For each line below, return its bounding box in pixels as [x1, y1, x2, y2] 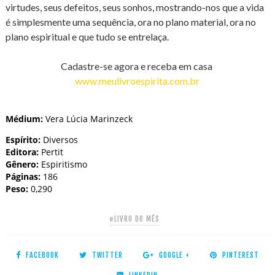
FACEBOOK [25, 250, 59, 260]
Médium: [5, 113, 43, 125]
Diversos [40, 134, 78, 146]
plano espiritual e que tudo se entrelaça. [5, 31, 169, 43]
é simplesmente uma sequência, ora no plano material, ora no [5, 16, 256, 28]
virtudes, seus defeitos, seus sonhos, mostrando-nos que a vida [5, 1, 264, 14]
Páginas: [5, 171, 43, 183]
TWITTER [91, 250, 123, 260]
